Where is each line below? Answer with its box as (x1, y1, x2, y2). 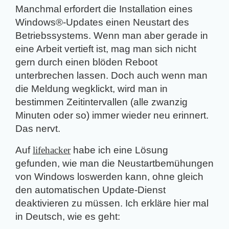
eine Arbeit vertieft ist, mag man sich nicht (15, 43, 196, 55)
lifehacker (33, 145, 71, 156)
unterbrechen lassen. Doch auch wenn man (15, 70, 208, 81)
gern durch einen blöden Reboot (15, 57, 157, 68)
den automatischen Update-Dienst (15, 185, 166, 196)
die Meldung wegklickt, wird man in (15, 83, 168, 95)
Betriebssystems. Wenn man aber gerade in (15, 30, 208, 41)
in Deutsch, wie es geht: (15, 211, 120, 222)
